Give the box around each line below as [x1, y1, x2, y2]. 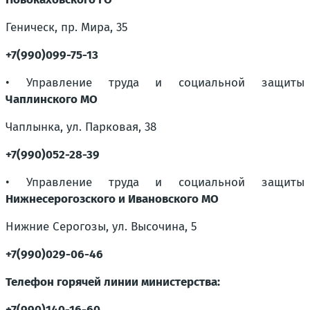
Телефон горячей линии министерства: [6, 275, 220, 289]
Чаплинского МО [6, 92, 98, 107]
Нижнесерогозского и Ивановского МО [6, 192, 219, 206]
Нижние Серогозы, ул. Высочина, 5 [6, 219, 197, 234]
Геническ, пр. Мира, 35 [6, 20, 128, 35]
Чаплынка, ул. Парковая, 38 [6, 120, 156, 134]
